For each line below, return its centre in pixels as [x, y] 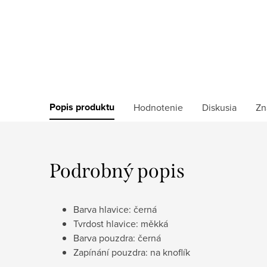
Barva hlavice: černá [115, 209]
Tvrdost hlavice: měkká [121, 223]
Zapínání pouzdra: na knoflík [132, 252]
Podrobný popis [117, 171]
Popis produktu [82, 107]
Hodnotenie [158, 107]
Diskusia [219, 107]
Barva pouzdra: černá [117, 237]
